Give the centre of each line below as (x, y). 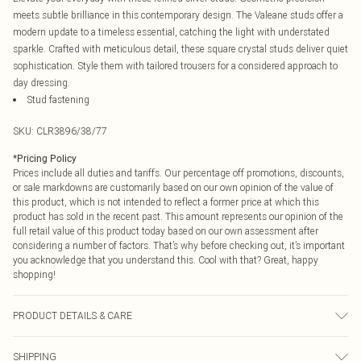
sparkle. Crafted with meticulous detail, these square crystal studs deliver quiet (180, 49)
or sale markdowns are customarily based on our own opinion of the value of (173, 187)
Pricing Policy (47, 159)
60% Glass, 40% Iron (56, 344)
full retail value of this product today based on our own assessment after (166, 231)
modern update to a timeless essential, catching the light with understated (171, 32)
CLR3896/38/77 (72, 131)
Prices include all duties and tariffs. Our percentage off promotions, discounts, (178, 173)
